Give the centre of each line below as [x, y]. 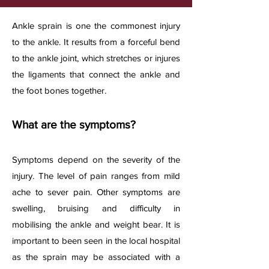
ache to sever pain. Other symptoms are [96, 192]
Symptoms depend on [57, 159]
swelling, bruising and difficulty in [96, 208]
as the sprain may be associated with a [96, 257]
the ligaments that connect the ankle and [96, 74]
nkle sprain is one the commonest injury [99, 26]
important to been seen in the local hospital [96, 240]
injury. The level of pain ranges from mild [96, 176]
